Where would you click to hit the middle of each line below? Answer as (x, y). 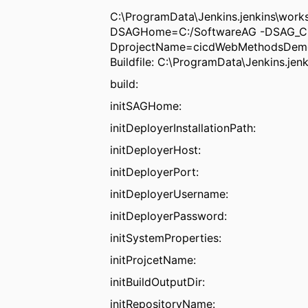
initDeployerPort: (155, 172)
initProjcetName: (153, 260)
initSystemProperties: (166, 238)
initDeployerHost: (156, 150)
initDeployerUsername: (169, 194)
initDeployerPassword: (169, 216)
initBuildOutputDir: (158, 282)
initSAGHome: (146, 106)
